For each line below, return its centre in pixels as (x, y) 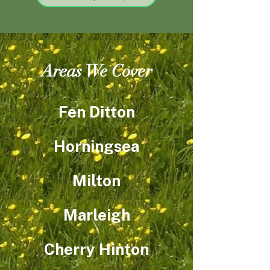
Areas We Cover (96, 71)
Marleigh (96, 215)
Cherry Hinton (96, 249)
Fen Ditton (96, 112)
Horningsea (96, 146)
